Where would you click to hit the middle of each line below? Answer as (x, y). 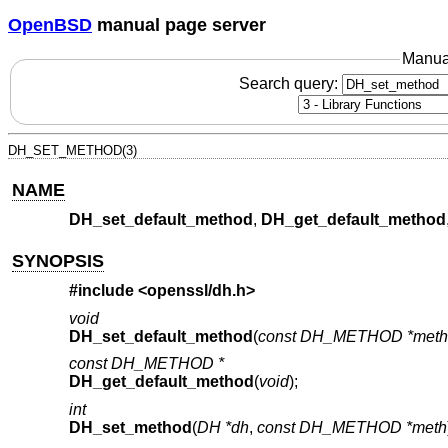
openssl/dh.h (196, 291)
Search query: (290, 83)
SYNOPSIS (58, 260)
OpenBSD (50, 24)
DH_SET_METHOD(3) (72, 150)
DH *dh (222, 427)
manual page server (179, 24)
